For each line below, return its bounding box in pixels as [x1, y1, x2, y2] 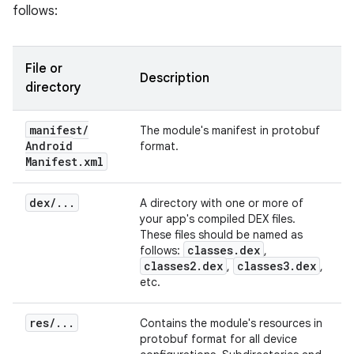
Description [140, 70, 209, 86]
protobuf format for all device [140, 332, 297, 346]
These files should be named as [140, 228, 303, 242]
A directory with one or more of [140, 196, 303, 210]
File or [25, 61, 62, 77]
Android [25, 138, 73, 153]
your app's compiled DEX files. [140, 212, 296, 226]
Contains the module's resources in [140, 316, 322, 330]
